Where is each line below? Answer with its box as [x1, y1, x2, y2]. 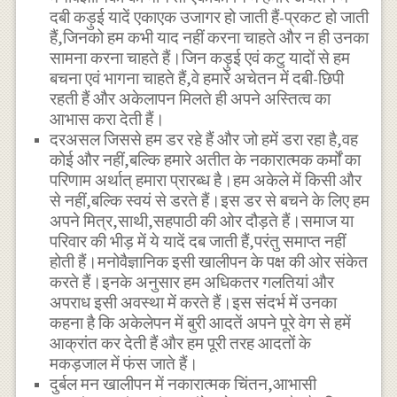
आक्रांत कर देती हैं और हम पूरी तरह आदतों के [50, 333, 312, 354]
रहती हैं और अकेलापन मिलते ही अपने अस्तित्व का [50, 89, 331, 110]
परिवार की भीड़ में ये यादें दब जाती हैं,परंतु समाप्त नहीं [50, 231, 346, 253]
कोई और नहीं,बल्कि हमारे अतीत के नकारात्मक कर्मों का [50, 150, 362, 171]
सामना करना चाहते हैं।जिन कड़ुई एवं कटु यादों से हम [50, 48, 351, 69]
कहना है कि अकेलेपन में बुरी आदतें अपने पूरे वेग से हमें [50, 313, 352, 334]
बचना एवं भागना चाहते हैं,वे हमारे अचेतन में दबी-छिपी [50, 68, 345, 90]
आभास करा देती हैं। [50, 109, 166, 130]
